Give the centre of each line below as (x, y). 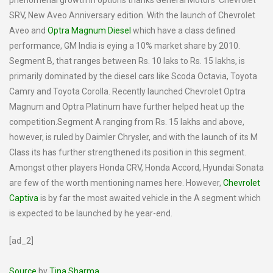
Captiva (24, 198)
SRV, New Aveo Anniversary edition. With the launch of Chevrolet (132, 15)
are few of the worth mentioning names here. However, (116, 183)
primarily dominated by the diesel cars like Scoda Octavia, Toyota (133, 76)
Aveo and (28, 30)
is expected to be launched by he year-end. (91, 213)
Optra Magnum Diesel (89, 30)
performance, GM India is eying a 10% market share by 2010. (125, 46)
